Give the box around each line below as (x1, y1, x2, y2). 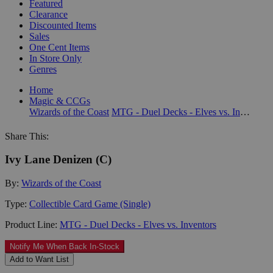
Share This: (5, 130, 49, 141)
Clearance (29, 9, 68, 19)
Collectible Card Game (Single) (29, 198, 151, 209)
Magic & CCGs (29, 95, 90, 106)
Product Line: (5, 219, 60, 230)
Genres (29, 63, 57, 74)
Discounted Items (29, 19, 96, 30)
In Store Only (29, 52, 82, 63)
